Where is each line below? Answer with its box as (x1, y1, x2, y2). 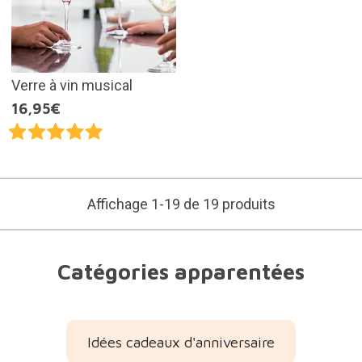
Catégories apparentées (57, 258, 305, 284)
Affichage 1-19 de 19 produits (86, 195, 276, 213)
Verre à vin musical (11, 76, 133, 94)
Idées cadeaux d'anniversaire (87, 333, 275, 351)
